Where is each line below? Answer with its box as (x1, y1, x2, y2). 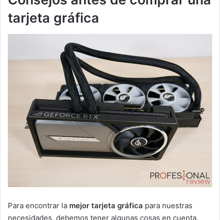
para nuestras (143, 200, 192, 210)
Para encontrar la (8, 200, 69, 210)
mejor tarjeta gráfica (69, 200, 143, 210)
